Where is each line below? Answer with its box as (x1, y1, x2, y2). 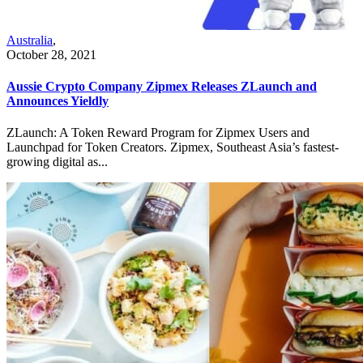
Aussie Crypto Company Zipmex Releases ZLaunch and (6, 79, 317, 94)
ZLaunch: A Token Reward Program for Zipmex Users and (6, 126, 310, 140)
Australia (6, 32, 53, 47)
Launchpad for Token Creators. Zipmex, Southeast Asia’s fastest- (6, 140, 339, 155)
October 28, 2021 (6, 47, 96, 62)
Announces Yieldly (6, 94, 109, 109)
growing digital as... (6, 155, 108, 169)
